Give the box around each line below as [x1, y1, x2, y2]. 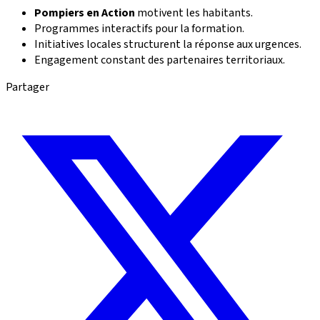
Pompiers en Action [34, 4, 135, 21]
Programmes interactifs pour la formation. [34, 20, 244, 36]
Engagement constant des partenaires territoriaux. [34, 51, 285, 68]
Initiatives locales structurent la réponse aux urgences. [34, 36, 301, 52]
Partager [6, 79, 49, 95]
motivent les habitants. [135, 4, 253, 21]
